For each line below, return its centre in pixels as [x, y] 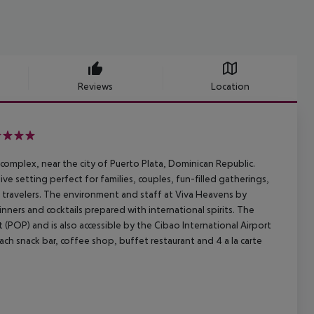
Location [230, 87]
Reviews [95, 87]
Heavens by [220, 194]
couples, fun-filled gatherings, [203, 179]
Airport [255, 225]
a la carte [242, 241]
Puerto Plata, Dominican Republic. [182, 164]
